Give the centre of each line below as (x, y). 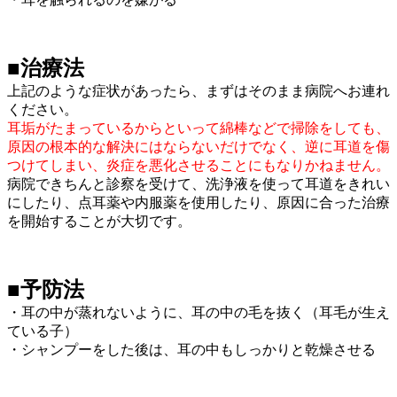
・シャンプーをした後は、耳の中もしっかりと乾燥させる (191, 349)
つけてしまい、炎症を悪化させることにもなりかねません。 (198, 165)
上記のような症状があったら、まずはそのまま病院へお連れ (198, 90)
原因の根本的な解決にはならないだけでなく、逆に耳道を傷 (198, 146)
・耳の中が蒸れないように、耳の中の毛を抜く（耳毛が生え (198, 312)
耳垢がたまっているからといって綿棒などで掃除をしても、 (198, 128)
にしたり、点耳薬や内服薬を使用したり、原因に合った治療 (198, 202)
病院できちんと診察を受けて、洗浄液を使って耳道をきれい (198, 183)
